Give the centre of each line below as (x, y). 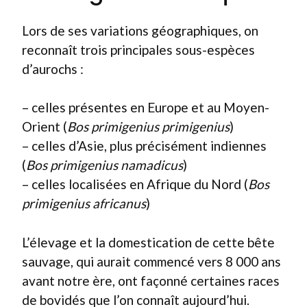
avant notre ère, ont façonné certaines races (151, 280)
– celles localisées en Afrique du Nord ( (135, 184)
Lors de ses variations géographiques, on (140, 30)
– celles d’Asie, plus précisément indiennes (144, 146)
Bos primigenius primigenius (148, 126)
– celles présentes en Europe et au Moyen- (146, 107)
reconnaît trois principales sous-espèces (138, 49)
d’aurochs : (53, 69)
